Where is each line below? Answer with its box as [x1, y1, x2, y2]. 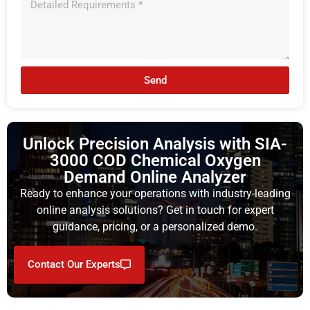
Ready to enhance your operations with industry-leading [19, 187, 291, 201]
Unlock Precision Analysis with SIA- [23, 134, 287, 154]
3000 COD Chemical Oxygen [49, 151, 261, 171]
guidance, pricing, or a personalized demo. [53, 220, 257, 234]
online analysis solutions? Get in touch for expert [36, 203, 274, 217]
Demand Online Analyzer [64, 167, 246, 188]
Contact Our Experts [28, 257, 120, 271]
